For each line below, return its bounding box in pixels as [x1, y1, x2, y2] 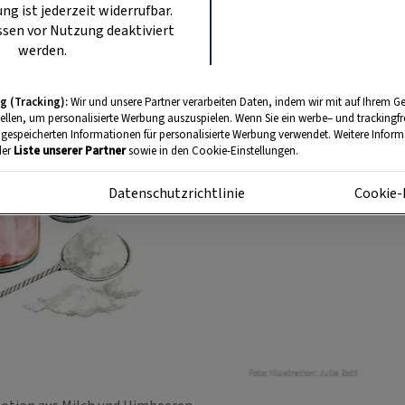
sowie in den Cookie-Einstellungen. [126, 143, 298, 159]
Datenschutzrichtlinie [108, 184, 246, 203]
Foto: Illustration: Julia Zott [249, 366, 359, 380]
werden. [18, 41, 67, 61]
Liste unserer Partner [14, 143, 126, 159]
